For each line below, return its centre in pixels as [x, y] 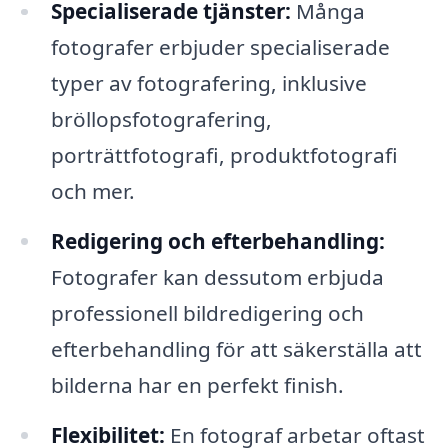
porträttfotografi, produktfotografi [224, 155]
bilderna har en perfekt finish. [197, 385]
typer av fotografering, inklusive [208, 83]
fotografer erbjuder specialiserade [220, 47]
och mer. [92, 191]
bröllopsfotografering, [161, 119]
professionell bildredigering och [207, 313]
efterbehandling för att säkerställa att [236, 349]
